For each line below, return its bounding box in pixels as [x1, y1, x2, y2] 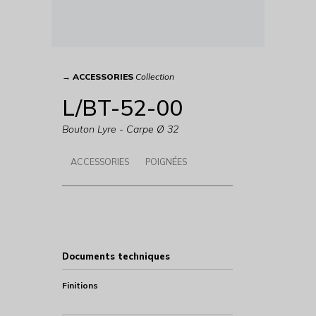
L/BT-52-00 [61, 92, 183, 121]
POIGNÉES [145, 156, 187, 168]
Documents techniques [61, 250, 170, 262]
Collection [135, 71, 174, 82]
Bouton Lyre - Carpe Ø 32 [61, 123, 178, 136]
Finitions [61, 280, 98, 291]
